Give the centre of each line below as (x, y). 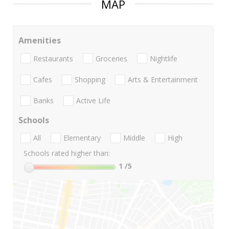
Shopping (90, 79)
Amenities (40, 41)
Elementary (82, 138)
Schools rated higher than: (67, 153)
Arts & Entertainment (163, 79)
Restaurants (53, 58)
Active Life (93, 101)
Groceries (111, 58)
